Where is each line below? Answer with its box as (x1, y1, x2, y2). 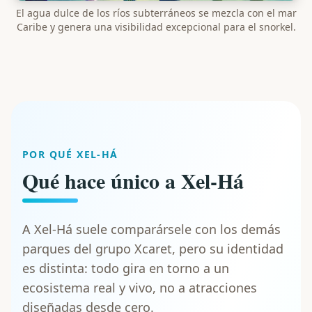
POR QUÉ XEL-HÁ (22, 148, 118, 162)
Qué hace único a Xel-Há (22, 165, 244, 196)
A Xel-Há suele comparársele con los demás (22, 221, 281, 238)
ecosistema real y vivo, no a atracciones (22, 279, 257, 297)
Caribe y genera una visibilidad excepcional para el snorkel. (16, 20, 296, 34)
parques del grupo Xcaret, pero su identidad (22, 240, 283, 258)
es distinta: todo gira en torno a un (22, 260, 229, 277)
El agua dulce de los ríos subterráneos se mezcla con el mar (15, 6, 297, 20)
